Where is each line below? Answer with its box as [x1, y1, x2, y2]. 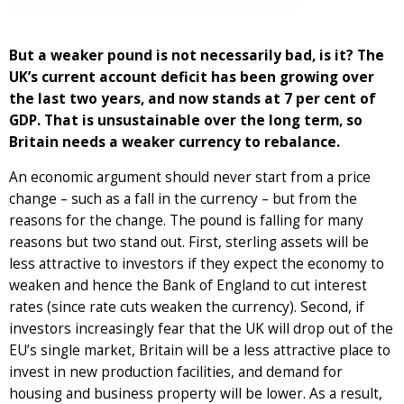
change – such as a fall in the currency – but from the [9, 188, 357, 208]
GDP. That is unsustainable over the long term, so [9, 110, 363, 130]
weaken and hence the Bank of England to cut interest [9, 275, 367, 295]
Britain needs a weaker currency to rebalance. [9, 132, 340, 151]
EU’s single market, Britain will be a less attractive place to [9, 340, 390, 360]
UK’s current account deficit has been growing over [9, 67, 374, 87]
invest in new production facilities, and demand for [9, 362, 343, 381]
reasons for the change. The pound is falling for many [9, 210, 363, 230]
